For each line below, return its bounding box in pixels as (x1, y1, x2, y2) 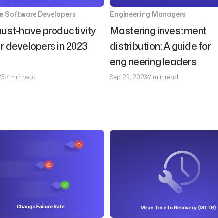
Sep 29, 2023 (109, 73, 147, 81)
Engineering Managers (109, 9, 186, 18)
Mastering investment (109, 23, 207, 37)
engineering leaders (109, 54, 197, 68)
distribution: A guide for (109, 39, 211, 53)
